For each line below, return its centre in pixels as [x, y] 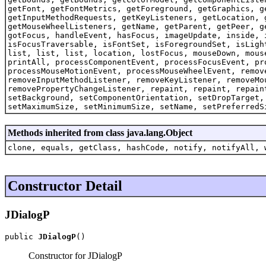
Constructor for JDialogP [75, 256]
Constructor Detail [65, 186]
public [21, 237]
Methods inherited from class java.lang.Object [100, 132]
